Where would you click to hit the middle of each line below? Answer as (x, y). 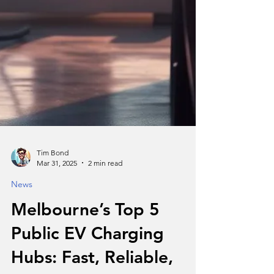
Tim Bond (53, 240)
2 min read (105, 251)
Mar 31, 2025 (57, 251)
